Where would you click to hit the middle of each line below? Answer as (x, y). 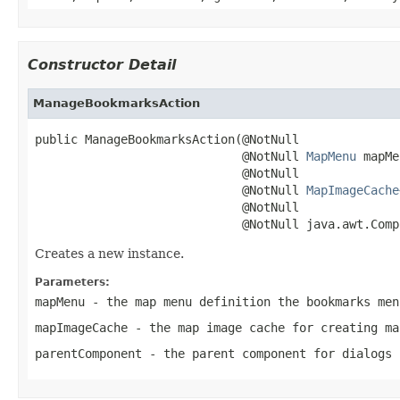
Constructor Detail (102, 64)
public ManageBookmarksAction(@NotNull (167, 139)
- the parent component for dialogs (267, 353)
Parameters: (72, 282)
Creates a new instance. (109, 253)
